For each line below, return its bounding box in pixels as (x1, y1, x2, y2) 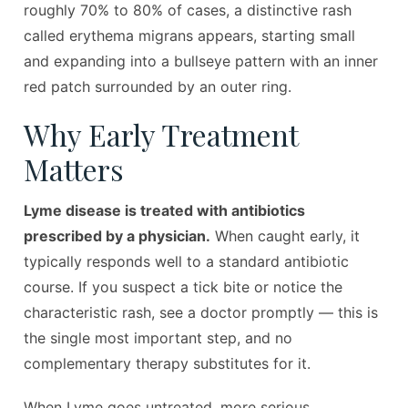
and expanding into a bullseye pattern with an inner (24, 52, 379, 71)
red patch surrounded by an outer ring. (24, 77, 292, 97)
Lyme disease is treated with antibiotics (24, 201, 306, 220)
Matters (24, 149, 125, 189)
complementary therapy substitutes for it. (24, 354, 311, 373)
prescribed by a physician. (24, 227, 211, 246)
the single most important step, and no (24, 329, 293, 348)
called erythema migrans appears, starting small (24, 26, 356, 46)
